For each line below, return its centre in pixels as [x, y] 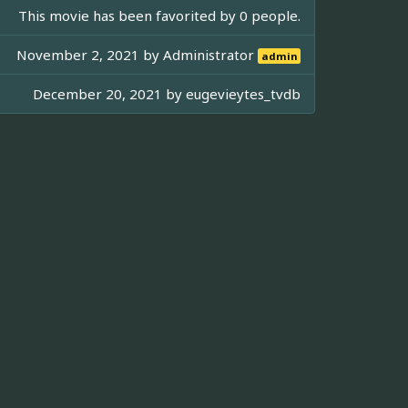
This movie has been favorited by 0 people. [159, 16]
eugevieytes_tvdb [243, 94]
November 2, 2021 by [90, 55]
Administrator [211, 55]
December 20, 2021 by [109, 94]
